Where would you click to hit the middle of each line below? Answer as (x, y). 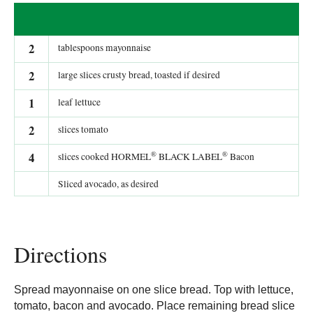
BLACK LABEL (189, 157)
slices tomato (83, 130)
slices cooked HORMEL (104, 157)
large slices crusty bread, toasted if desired (139, 75)
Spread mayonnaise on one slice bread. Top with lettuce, (154, 290)
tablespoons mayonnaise (104, 48)
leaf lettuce (79, 102)
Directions (60, 254)
